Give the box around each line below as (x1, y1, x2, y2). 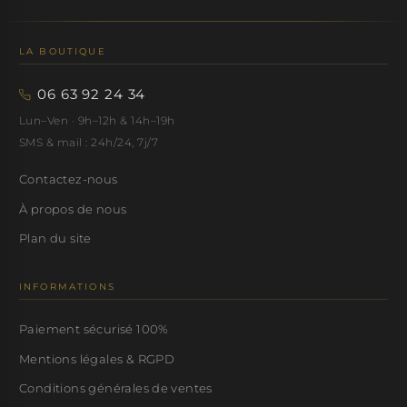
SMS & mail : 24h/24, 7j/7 (19, 135, 159, 150)
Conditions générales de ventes (19, 381, 213, 396)
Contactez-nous (19, 172, 118, 186)
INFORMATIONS (19, 282, 115, 293)
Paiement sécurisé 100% (19, 322, 169, 337)
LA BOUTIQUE (19, 45, 106, 56)
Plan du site (19, 231, 92, 246)
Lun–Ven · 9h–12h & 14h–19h (19, 114, 175, 128)
